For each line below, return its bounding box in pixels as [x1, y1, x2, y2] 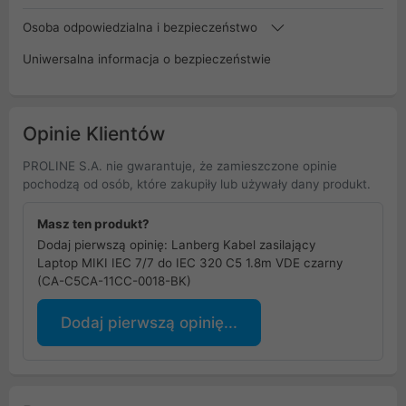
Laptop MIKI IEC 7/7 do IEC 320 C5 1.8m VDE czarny [37, 255, 343, 270]
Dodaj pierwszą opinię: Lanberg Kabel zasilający [37, 237, 315, 252]
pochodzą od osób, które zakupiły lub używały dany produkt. [23, 176, 371, 191]
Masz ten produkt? [37, 216, 150, 231]
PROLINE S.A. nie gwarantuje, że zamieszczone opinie [23, 158, 337, 173]
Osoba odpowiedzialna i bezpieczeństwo [23, 19, 261, 34]
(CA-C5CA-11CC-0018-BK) [37, 273, 191, 288]
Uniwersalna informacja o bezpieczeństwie [23, 51, 271, 66]
